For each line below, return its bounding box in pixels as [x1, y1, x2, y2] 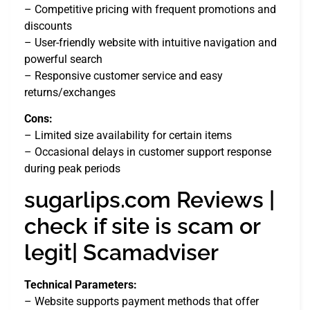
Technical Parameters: [24, 278, 137, 292]
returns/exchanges [24, 85, 116, 99]
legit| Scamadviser [24, 239, 219, 266]
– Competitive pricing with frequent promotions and [24, 2, 276, 16]
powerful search [24, 52, 102, 66]
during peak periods [24, 161, 120, 175]
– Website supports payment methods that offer [24, 295, 259, 309]
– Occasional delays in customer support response [24, 145, 271, 158]
